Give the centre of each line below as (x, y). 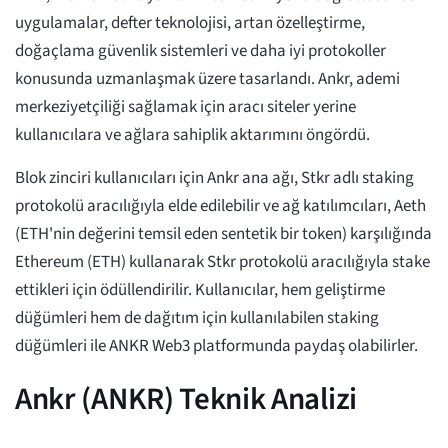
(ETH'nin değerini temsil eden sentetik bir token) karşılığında (223, 234)
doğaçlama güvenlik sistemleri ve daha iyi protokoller (200, 51)
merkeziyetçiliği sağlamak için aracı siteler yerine (185, 107)
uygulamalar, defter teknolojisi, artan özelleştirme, (190, 23)
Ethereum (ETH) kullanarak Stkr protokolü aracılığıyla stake (222, 262)
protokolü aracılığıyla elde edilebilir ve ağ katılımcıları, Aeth (220, 206)
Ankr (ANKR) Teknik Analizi (186, 399)
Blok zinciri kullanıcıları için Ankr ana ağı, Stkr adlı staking (214, 178)
